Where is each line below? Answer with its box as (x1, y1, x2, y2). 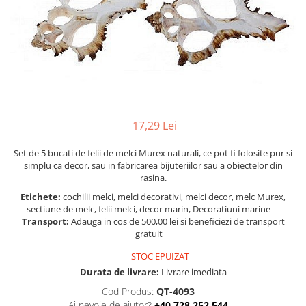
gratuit (135, 227, 165, 240)
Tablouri (10, 79, 49, 92)
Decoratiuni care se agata (10, 57, 129, 70)
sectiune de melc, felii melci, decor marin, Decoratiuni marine (27, 203, 273, 215)
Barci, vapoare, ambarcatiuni (10, 15, 144, 28)
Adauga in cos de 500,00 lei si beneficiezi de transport (70, 215, 285, 227)
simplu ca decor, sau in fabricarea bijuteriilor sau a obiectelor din (23, 159, 283, 171)
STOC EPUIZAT (129, 250, 189, 262)
